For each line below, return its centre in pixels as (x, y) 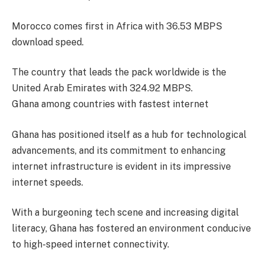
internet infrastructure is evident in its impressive (121, 166)
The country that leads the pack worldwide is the (119, 72)
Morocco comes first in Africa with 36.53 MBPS (117, 26)
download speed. (48, 42)
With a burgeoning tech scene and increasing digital (125, 213)
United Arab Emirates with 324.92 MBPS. (102, 88)
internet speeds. (47, 182)
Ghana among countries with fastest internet (110, 104)
